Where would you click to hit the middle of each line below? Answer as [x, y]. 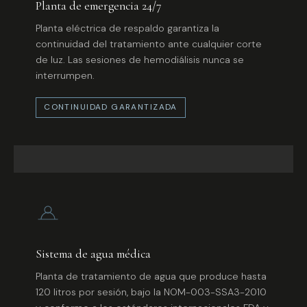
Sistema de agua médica [93, 254]
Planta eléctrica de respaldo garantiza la [127, 28]
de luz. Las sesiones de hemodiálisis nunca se [140, 60]
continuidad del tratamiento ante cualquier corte [149, 44]
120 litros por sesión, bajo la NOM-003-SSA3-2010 [151, 292]
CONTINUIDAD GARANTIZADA [111, 107]
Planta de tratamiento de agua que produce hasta [151, 277]
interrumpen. [65, 76]
